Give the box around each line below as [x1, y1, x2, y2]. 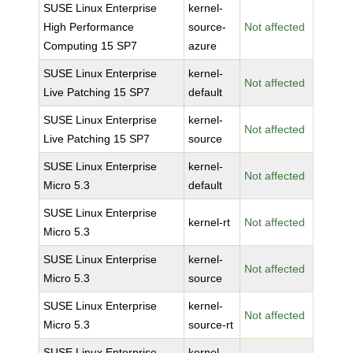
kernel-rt [188, 216, 231, 229]
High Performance [43, 20, 135, 33]
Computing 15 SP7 [43, 39, 138, 52]
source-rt [188, 318, 234, 331]
